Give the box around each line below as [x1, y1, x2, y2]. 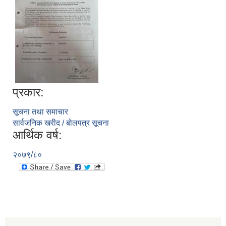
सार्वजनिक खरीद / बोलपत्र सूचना [13, 119, 109, 128]
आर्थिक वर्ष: [13, 128, 62, 142]
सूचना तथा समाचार [13, 107, 68, 117]
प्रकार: [13, 85, 44, 99]
